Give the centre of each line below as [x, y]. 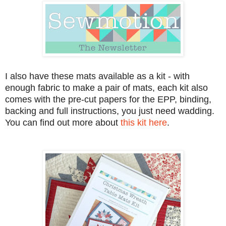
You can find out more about [63, 122]
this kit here [144, 122]
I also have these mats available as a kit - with [97, 76]
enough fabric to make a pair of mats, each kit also [106, 88]
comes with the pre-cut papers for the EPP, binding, [108, 99]
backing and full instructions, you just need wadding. [110, 111]
